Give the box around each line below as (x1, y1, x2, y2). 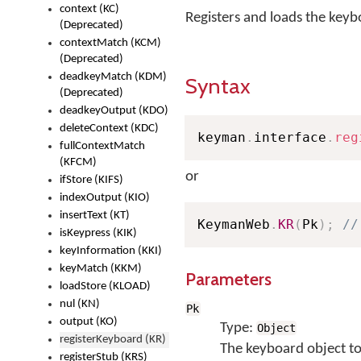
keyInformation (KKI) (60, 245, 162, 257)
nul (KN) (60, 298, 100, 310)
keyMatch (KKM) (60, 263, 142, 275)
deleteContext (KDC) (60, 122, 159, 135)
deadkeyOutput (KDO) (60, 105, 168, 117)
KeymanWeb (197, 217, 270, 232)
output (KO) (60, 316, 118, 328)
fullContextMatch (60, 140, 145, 152)
